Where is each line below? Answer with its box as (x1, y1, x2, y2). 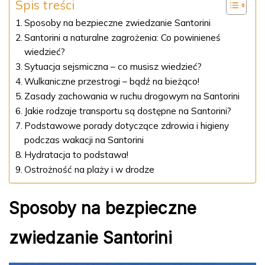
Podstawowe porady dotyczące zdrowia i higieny (24, 120, 230, 132)
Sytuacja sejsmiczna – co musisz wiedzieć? (24, 61, 202, 73)
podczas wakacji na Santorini (24, 134, 144, 146)
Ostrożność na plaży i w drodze (24, 164, 155, 176)
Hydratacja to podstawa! (24, 149, 129, 161)
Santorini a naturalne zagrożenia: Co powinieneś (24, 32, 221, 44)
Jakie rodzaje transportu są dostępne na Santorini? (24, 105, 232, 117)
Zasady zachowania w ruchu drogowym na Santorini (24, 91, 240, 102)
